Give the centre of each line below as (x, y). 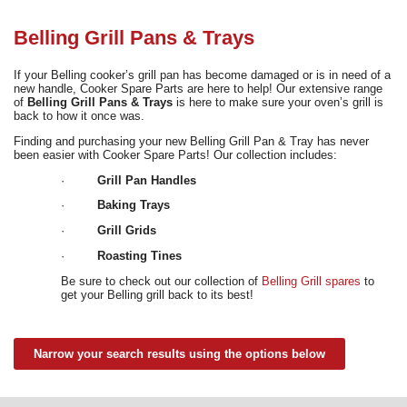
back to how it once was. (79, 116)
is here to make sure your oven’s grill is (280, 103)
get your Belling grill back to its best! (159, 294)
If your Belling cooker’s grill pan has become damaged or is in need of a (202, 75)
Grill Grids (127, 231)
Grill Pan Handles (147, 180)
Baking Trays (134, 205)
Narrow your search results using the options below (179, 354)
